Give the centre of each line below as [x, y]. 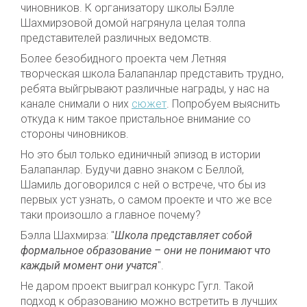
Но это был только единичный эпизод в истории [140, 154]
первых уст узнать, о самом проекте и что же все [146, 199]
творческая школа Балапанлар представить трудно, [152, 73]
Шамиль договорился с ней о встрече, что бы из [143, 184]
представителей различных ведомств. [116, 38]
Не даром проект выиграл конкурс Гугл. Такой [137, 286]
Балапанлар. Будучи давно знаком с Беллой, [132, 169]
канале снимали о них [76, 103]
